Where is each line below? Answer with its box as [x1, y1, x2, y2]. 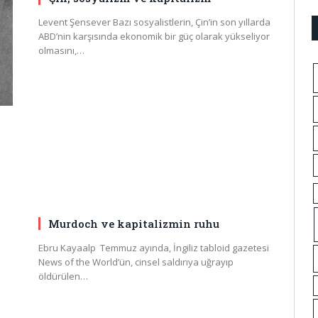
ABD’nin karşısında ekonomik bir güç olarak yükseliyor [38, 30, 270, 43]
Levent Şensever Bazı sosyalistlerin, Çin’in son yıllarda [38, 16, 270, 29]
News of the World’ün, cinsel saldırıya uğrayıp [38, 255, 234, 268]
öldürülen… [38, 269, 88, 283]
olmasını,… [38, 44, 84, 57]
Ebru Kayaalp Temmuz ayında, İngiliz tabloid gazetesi [38, 241, 269, 254]
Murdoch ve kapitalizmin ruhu [48, 216, 219, 231]
